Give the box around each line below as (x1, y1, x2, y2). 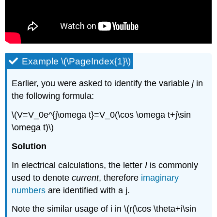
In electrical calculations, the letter (12, 160, 145, 170)
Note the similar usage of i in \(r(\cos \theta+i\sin (12, 204, 197, 214)
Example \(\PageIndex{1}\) (22, 56, 131, 67)
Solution (12, 141, 47, 151)
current (72, 172, 99, 183)
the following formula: (12, 91, 94, 101)
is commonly (147, 160, 199, 170)
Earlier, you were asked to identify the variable (12, 78, 192, 89)
